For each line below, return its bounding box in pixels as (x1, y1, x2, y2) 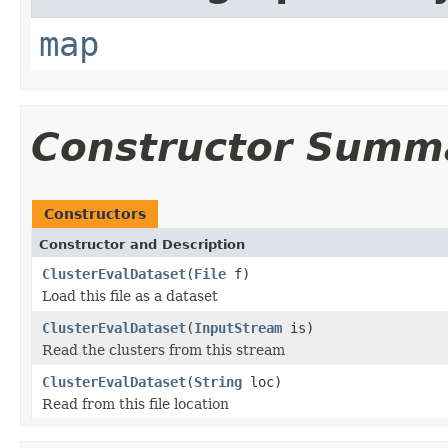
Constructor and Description (39, 236, 245, 252)
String (194, 373, 242, 390)
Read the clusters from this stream (42, 341, 285, 358)
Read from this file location (42, 395, 229, 412)
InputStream (194, 319, 282, 336)
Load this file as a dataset (42, 287, 218, 304)
